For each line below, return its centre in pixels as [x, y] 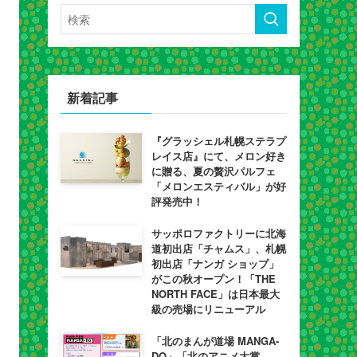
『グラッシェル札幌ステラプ [218, 141]
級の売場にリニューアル [208, 309]
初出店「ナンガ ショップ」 [215, 263]
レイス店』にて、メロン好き [218, 156]
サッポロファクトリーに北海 [218, 233]
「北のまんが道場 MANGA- [215, 341]
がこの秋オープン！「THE [213, 279]
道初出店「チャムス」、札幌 [218, 248]
